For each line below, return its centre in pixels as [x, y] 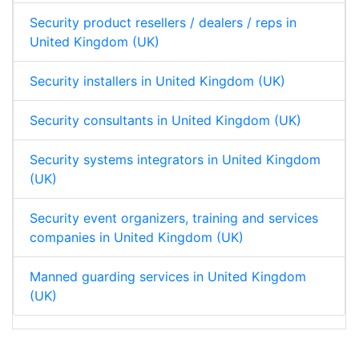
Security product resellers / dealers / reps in [163, 23]
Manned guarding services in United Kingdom [168, 277]
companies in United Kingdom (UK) [137, 238]
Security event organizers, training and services [174, 218]
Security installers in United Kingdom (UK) [157, 81]
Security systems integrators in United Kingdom [175, 160]
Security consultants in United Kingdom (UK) [165, 121]
